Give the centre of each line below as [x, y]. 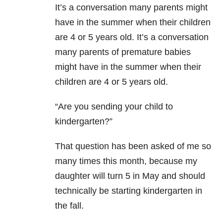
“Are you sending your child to [114, 107]
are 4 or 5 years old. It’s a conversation [132, 37]
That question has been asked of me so [133, 146]
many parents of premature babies [123, 52]
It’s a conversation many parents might [131, 8]
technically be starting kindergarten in [129, 191]
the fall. [69, 206]
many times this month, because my [126, 161]
